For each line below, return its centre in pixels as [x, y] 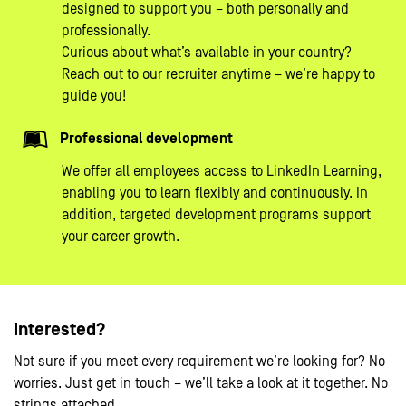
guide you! [94, 97]
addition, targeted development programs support [216, 215]
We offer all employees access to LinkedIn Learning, [222, 172]
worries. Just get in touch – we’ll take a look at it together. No [201, 384]
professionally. [106, 31]
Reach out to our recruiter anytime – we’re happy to [218, 75]
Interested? [60, 330]
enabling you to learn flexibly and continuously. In [215, 193]
